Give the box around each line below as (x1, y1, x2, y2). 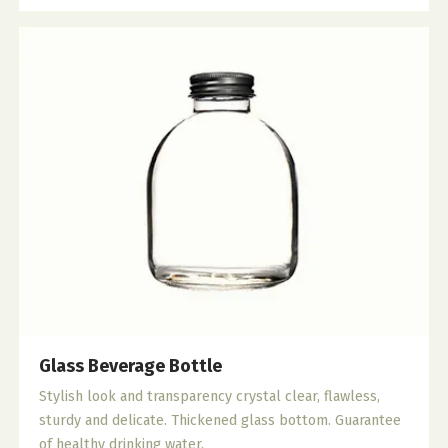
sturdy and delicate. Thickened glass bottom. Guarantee (39, 411, 402, 429)
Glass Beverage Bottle (39, 354, 223, 377)
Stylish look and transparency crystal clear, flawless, (39, 387, 381, 405)
